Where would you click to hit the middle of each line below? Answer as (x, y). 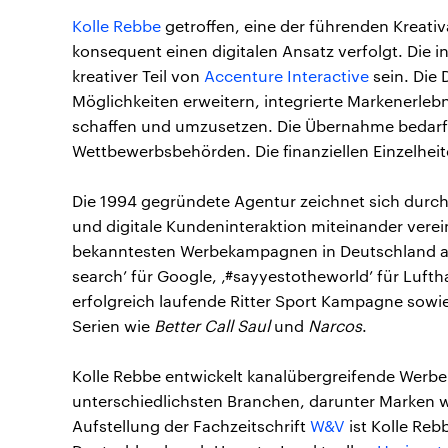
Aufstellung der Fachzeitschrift (191, 425)
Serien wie (113, 325)
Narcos (335, 325)
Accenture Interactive (286, 75)
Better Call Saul (212, 325)
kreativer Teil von (138, 75)
